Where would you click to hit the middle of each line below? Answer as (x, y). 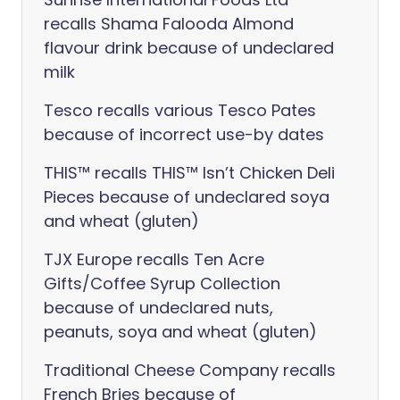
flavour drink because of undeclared (189, 48)
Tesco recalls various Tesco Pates (180, 110)
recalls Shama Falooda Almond (169, 24)
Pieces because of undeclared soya (187, 197)
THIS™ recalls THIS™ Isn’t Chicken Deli (189, 173)
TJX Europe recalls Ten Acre (154, 259)
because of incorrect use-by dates (184, 134)
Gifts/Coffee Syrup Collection (162, 283)
